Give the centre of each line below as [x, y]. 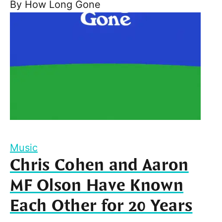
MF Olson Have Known [97, 186]
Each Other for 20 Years [101, 206]
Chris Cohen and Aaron [99, 166]
